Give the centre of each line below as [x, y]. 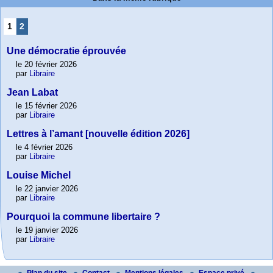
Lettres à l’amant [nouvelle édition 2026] [98, 134]
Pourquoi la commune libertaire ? [83, 217]
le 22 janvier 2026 [47, 189]
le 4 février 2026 [44, 147]
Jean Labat [32, 93]
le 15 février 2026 [46, 106]
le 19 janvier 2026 [47, 230]
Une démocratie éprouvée [66, 51]
